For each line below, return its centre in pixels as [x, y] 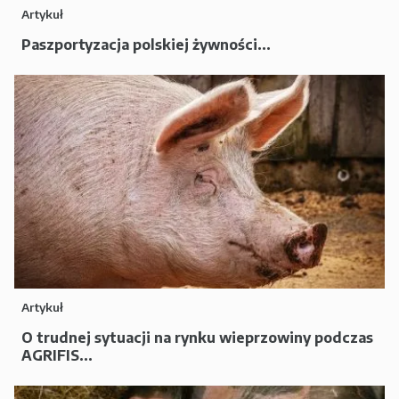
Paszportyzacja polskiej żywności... [146, 45]
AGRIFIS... [57, 355]
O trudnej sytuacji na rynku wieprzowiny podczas [197, 338]
